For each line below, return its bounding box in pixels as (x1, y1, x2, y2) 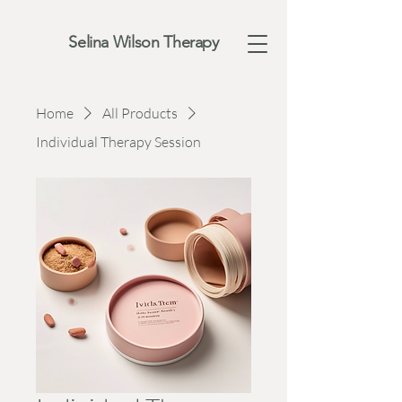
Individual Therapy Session (36, 133, 201, 151)
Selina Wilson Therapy (68, 32, 219, 52)
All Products (102, 104, 178, 122)
